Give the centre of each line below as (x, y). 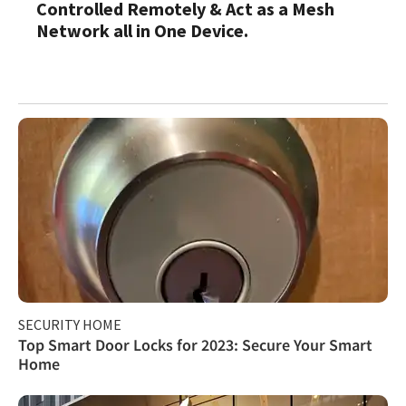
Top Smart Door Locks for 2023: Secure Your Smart (195, 344)
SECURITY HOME (70, 324)
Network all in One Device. (142, 30)
